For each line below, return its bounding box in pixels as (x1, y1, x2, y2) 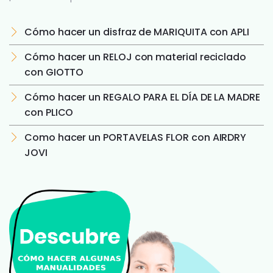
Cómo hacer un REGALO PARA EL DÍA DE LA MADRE (24, 90, 260, 104)
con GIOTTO (24, 65, 84, 79)
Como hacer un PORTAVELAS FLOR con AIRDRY (24, 130, 247, 144)
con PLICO (24, 105, 74, 119)
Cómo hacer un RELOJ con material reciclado (24, 50, 247, 64)
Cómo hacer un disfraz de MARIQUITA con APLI (24, 25, 249, 39)
